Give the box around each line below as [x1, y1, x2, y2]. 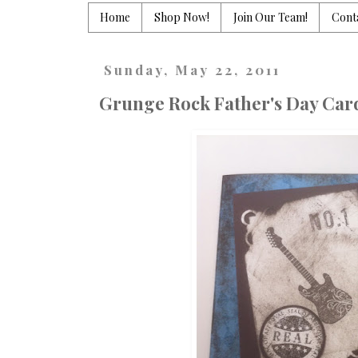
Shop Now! [154, 10, 209, 26]
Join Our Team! [233, 10, 308, 26]
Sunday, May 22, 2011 [103, 60, 280, 78]
